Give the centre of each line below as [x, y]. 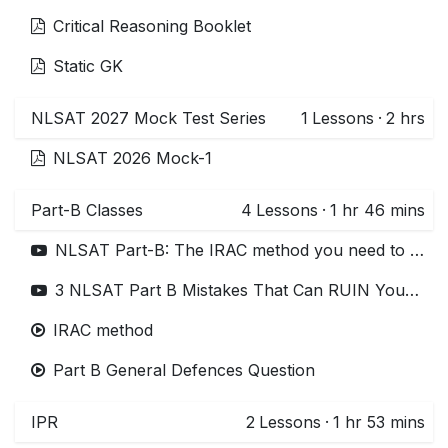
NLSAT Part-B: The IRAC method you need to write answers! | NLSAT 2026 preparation [417, 249]
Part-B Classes [87, 209]
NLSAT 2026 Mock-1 [132, 157]
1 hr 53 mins [379, 421]
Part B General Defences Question [184, 369]
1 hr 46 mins [377, 209]
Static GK [88, 65]
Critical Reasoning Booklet [152, 25]
